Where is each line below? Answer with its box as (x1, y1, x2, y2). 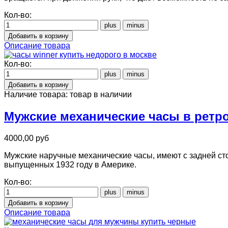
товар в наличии (70, 90, 132, 99)
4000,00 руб (4, 134, 49, 143)
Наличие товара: (4, 90, 70, 99)
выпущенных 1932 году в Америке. (4, 160, 136, 169)
